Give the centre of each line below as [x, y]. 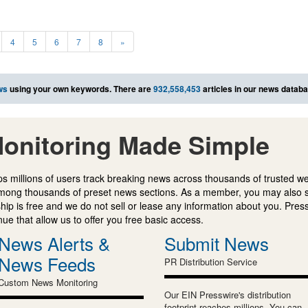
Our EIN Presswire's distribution [228, 295]
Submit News [217, 243]
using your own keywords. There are [80, 89]
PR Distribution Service [211, 262]
